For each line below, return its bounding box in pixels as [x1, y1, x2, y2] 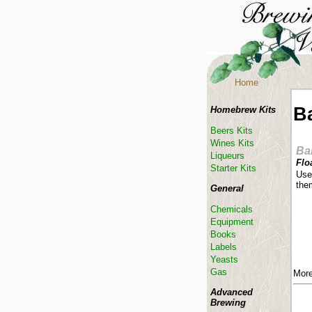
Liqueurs [210, 150, 244, 161]
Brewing [210, 297, 246, 308]
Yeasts [210, 254, 238, 265]
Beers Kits [210, 125, 253, 136]
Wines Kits [210, 138, 254, 148]
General [210, 183, 244, 194]
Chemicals [210, 204, 253, 214]
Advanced [210, 287, 253, 297]
